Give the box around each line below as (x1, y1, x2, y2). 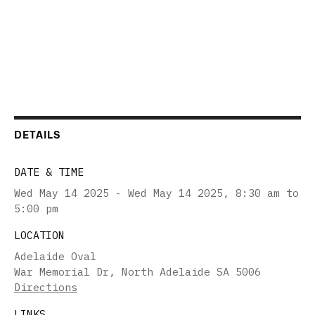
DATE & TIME (14, 165, 84, 179)
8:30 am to (236, 186, 299, 200)
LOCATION (14, 228, 65, 242)
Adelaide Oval (14, 249, 96, 263)
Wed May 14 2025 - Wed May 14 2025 (14, 186, 223, 200)
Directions (14, 280, 77, 294)
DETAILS (14, 128, 60, 141)
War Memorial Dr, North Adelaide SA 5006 (14, 264, 261, 278)
